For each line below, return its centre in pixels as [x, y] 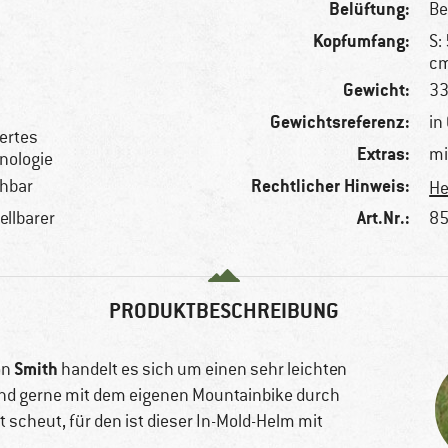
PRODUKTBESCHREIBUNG [224, 311]
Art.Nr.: [384, 218]
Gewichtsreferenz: [340, 122]
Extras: [384, 154]
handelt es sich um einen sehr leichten [202, 369]
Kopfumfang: [362, 41]
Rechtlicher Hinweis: [331, 186]
